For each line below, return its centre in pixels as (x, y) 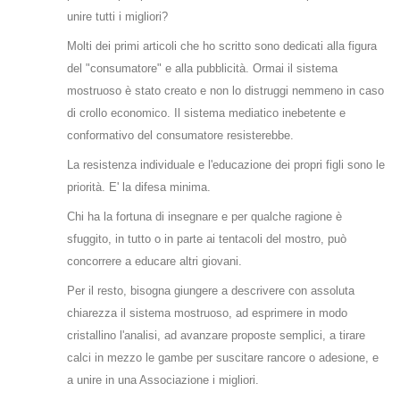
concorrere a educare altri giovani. (154, 261)
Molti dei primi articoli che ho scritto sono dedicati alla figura (222, 46)
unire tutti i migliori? (117, 16)
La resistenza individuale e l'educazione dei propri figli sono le (226, 164)
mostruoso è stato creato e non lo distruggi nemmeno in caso (225, 90)
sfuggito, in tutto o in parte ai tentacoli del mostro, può (207, 238)
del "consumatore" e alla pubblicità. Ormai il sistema (202, 68)
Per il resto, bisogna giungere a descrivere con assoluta (211, 290)
